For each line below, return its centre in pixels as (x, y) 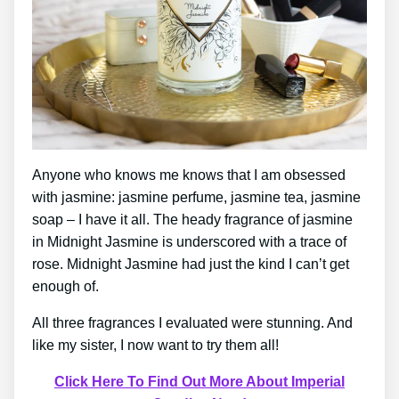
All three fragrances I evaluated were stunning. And (192, 322)
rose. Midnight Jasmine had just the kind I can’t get (191, 264)
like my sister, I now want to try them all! (155, 345)
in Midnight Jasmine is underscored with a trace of (189, 241)
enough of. (65, 286)
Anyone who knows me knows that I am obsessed (189, 175)
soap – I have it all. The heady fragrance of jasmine (192, 219)
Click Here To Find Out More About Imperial (199, 381)
